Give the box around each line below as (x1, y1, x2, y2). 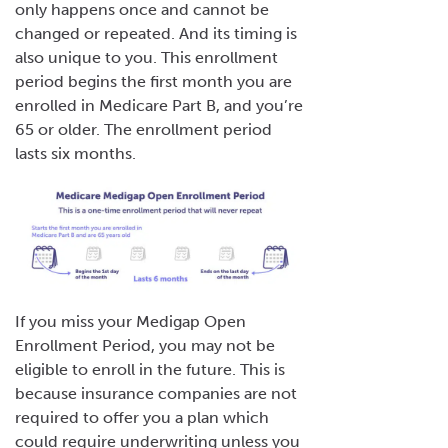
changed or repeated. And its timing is (15, 23, 297, 43)
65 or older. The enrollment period (15, 119, 272, 139)
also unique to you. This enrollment (15, 47, 278, 67)
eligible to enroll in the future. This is (15, 360, 285, 380)
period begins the (15, 71, 150, 91)
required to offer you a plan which (15, 408, 269, 428)
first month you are (150, 71, 292, 91)
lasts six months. (15, 143, 136, 163)
